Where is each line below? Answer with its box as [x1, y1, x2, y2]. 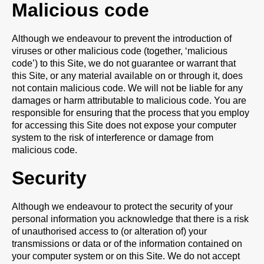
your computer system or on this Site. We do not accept [12, 251, 240, 261]
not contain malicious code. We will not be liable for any [12, 83, 243, 93]
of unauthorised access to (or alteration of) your [12, 226, 207, 236]
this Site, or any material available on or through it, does [12, 71, 243, 81]
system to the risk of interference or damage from [12, 133, 213, 143]
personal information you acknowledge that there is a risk [12, 214, 249, 224]
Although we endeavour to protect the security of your [12, 202, 233, 212]
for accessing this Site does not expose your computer [12, 120, 236, 130]
